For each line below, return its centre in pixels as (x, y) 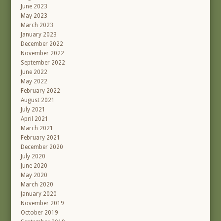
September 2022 (43, 63)
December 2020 (42, 147)
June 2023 (34, 7)
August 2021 (38, 100)
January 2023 (39, 35)
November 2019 (43, 203)
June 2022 (34, 72)
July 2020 (33, 157)
